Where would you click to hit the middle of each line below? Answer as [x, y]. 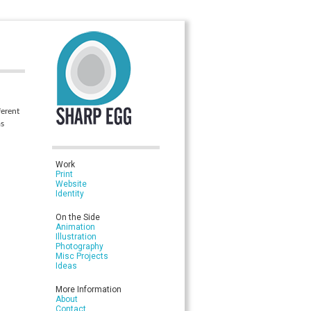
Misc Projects [82, 256]
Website [71, 184]
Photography [79, 246]
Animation [75, 227]
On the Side [78, 217]
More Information [89, 289]
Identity [70, 194]
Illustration [76, 237]
